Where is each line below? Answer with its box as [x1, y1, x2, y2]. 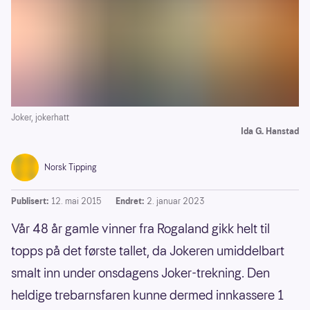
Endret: [116, 195, 144, 208]
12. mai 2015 [51, 195, 102, 208]
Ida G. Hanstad [241, 125, 299, 138]
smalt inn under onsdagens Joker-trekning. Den [11, 264, 270, 282]
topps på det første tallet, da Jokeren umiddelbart [11, 242, 284, 260]
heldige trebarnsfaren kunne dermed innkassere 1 [11, 286, 284, 304]
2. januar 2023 [147, 195, 205, 208]
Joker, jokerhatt [11, 111, 69, 124]
